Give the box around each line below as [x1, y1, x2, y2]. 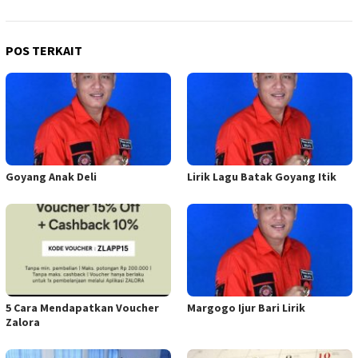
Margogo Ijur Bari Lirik [187, 300, 305, 315]
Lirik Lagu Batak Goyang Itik [187, 169, 336, 184]
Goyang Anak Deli [6, 169, 97, 184]
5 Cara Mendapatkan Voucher [6, 300, 159, 315]
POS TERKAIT [6, 42, 82, 59]
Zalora [6, 314, 40, 329]
